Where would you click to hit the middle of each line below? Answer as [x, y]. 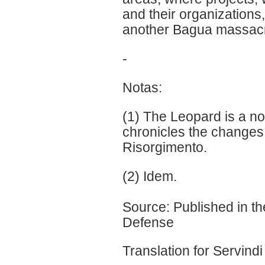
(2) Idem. [150, 176]
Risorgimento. [165, 147]
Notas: [142, 87]
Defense [148, 222]
